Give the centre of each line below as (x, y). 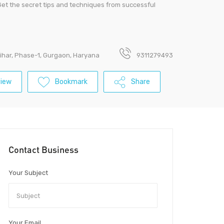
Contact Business (43, 150)
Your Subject (28, 173)
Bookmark (71, 82)
